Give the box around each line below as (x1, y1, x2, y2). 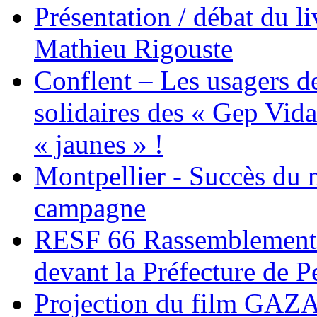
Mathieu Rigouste (34, 33, 233, 64)
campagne (34, 192, 146, 224)
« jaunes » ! (34, 129, 163, 160)
